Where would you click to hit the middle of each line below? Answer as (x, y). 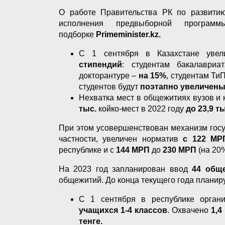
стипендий (100, 64)
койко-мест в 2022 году (141, 108)
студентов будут (109, 86)
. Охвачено (188, 210)
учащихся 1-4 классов (123, 210)
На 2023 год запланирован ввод (126, 169)
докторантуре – (109, 75)
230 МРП (179, 150)
